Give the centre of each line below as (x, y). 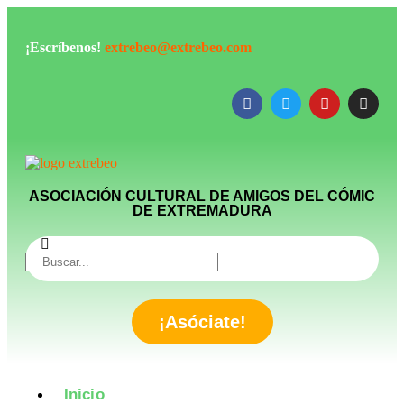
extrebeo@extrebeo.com (178, 47)
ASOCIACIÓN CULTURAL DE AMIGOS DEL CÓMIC (202, 196)
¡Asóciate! (202, 322)
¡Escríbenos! (65, 47)
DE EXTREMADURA (202, 211)
